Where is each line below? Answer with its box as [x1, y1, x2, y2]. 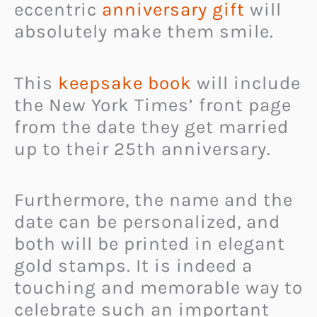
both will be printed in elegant [14, 233, 285, 255]
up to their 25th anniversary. [14, 137, 271, 160]
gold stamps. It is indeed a [14, 255, 253, 277]
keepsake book [58, 71, 192, 94]
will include [192, 71, 301, 94]
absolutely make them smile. [14, 21, 274, 43]
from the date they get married [14, 115, 289, 138]
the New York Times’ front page [14, 93, 292, 116]
